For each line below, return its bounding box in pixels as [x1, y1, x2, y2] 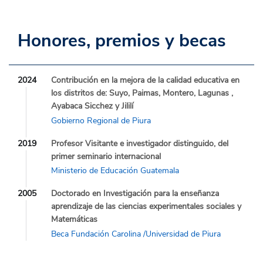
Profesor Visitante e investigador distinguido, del [51, 137, 228, 149]
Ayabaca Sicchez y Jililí [51, 100, 133, 112]
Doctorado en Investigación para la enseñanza [51, 188, 219, 200]
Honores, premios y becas [18, 28, 226, 53]
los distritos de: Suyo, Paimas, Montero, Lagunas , [51, 87, 233, 99]
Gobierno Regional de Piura [51, 114, 151, 126]
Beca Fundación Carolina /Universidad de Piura [51, 228, 221, 240]
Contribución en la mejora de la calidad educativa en [51, 74, 240, 86]
